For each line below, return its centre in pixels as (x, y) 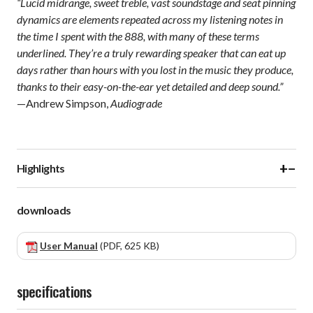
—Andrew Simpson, (64, 103)
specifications (54, 291)
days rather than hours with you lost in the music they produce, (155, 69)
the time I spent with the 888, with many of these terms (138, 36)
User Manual (69, 245)
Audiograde (136, 103)
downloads (44, 210)
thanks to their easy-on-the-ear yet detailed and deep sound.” (150, 86)
